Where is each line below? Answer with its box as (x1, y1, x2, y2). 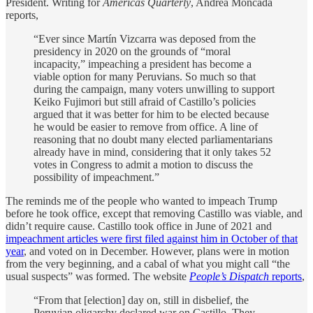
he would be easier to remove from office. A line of (34, 120, 258, 133)
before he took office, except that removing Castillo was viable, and (6, 207, 303, 219)
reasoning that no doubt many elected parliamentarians (34, 133, 272, 145)
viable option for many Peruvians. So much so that (34, 70, 256, 82)
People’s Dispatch (189, 270, 269, 282)
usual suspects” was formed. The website (6, 270, 189, 282)
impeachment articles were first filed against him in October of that (6, 232, 298, 245)
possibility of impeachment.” (34, 170, 159, 183)
